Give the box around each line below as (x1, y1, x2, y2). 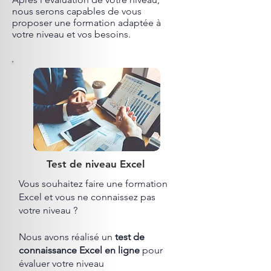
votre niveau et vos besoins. (12, 28, 131, 40)
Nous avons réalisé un (19, 231, 115, 243)
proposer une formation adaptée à (12, 17, 161, 28)
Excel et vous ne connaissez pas (19, 191, 155, 203)
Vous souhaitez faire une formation (19, 178, 168, 189)
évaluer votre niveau (19, 258, 104, 269)
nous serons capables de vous (12, 5, 142, 17)
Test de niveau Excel (46, 158, 148, 170)
